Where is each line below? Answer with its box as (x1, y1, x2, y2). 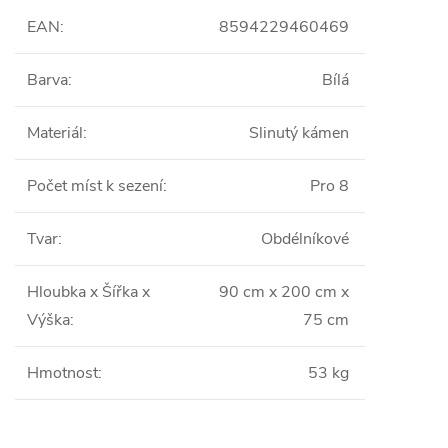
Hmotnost (27, 362, 98, 384)
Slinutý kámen (249, 122, 349, 144)
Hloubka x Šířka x (27, 281, 150, 303)
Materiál (27, 122, 83, 144)
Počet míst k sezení (27, 175, 163, 197)
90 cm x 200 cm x (219, 281, 349, 303)
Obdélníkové (261, 228, 349, 250)
